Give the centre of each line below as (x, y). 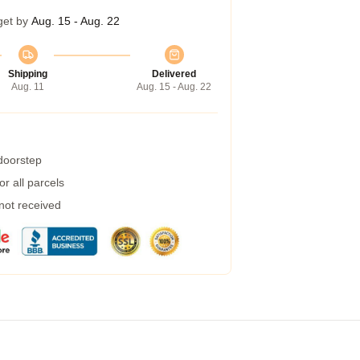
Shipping (28, 74)
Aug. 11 (28, 87)
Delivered (174, 74)
